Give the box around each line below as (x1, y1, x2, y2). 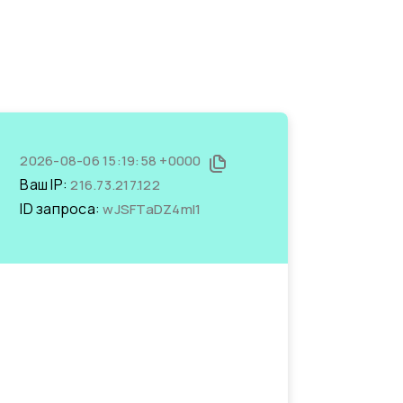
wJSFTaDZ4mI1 (103, 200, 201, 219)
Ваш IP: (20, 175, 71, 194)
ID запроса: (20, 199, 103, 219)
